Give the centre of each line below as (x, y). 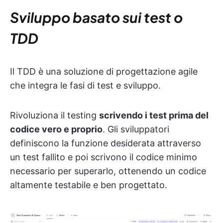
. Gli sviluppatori (136, 129)
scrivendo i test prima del (154, 115)
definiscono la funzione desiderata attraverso (106, 143)
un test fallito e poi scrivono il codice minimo (104, 157)
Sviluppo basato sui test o (96, 17)
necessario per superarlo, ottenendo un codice (108, 171)
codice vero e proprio (56, 129)
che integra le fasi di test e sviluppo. (85, 85)
